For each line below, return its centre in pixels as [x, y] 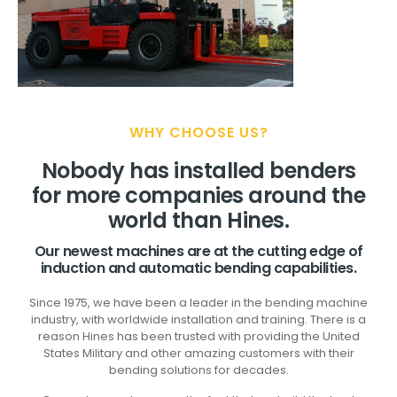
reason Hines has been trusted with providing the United [198, 337]
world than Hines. [198, 221]
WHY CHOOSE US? [198, 133]
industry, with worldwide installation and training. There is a [198, 320]
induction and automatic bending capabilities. [198, 269]
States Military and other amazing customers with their [198, 354]
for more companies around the [198, 196]
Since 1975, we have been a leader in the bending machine [198, 303]
